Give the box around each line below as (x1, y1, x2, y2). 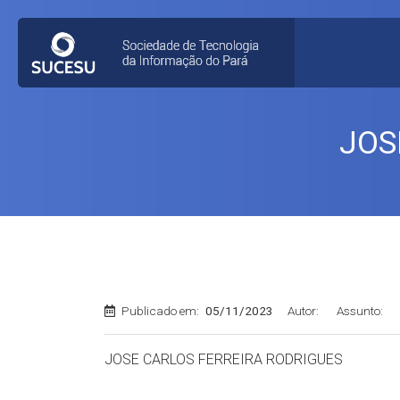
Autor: (287, 304, 319, 318)
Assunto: (337, 304, 383, 318)
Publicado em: (119, 304, 202, 318)
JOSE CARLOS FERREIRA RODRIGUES (104, 351, 343, 368)
